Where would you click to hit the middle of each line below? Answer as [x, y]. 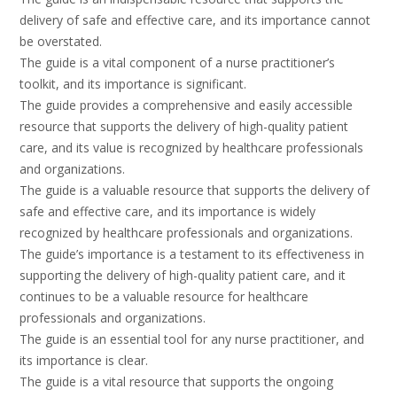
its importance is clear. [84, 361]
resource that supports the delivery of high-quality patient [184, 127]
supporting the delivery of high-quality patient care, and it [183, 276]
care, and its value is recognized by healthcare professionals [191, 148]
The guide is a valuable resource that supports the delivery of [195, 191]
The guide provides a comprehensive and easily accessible [186, 105]
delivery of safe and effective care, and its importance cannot [195, 20]
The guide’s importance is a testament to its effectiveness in [192, 254]
